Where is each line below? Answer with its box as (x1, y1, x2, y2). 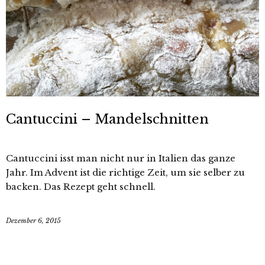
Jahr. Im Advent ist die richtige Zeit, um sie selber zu (6, 166, 245, 178)
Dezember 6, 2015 (6, 216, 61, 225)
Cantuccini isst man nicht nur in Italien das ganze (6, 152, 235, 164)
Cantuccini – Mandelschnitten (6, 111, 209, 127)
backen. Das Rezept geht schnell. (6, 180, 156, 192)
